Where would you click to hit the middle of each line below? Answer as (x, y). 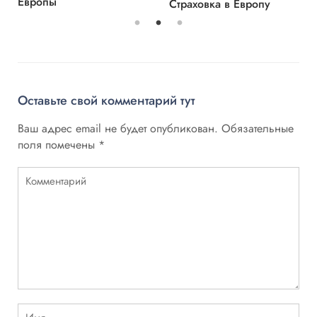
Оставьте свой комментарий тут (106, 101)
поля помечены (58, 145)
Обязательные (258, 129)
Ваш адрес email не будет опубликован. (118, 129)
